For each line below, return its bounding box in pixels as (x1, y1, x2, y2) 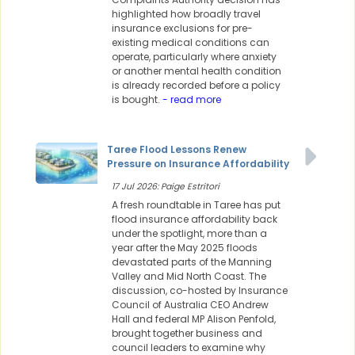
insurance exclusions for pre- (112, 21, 253, 36)
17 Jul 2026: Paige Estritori (112, 181, 219, 193)
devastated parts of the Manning (112, 255, 272, 269)
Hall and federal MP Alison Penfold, (112, 312, 276, 326)
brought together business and (112, 326, 262, 341)
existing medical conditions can (112, 36, 269, 50)
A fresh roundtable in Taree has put (112, 198, 281, 212)
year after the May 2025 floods (112, 241, 258, 255)
